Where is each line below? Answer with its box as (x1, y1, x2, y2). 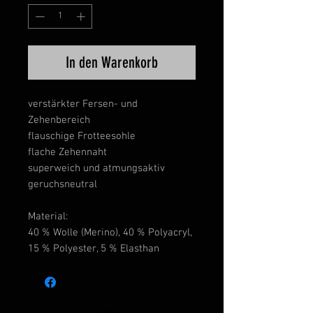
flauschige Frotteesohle (28, 130, 136, 143)
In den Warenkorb (66, 53, 158, 73)
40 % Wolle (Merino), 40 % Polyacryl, (28, 226, 192, 240)
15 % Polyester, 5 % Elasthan (28, 242, 159, 256)
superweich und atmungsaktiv (28, 162, 165, 175)
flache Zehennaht (28, 146, 107, 159)
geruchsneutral (28, 178, 97, 191)
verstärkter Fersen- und (28, 98, 138, 111)
